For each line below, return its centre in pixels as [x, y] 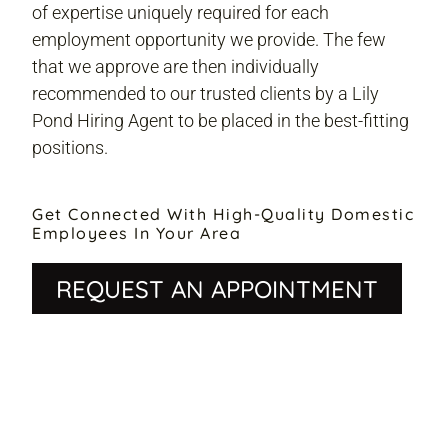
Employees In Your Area [136, 233]
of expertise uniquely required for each [180, 13]
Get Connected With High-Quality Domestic [223, 214]
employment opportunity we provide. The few [209, 40]
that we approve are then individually [175, 67]
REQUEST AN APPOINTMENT [217, 288]
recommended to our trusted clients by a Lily [205, 94]
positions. [70, 148]
